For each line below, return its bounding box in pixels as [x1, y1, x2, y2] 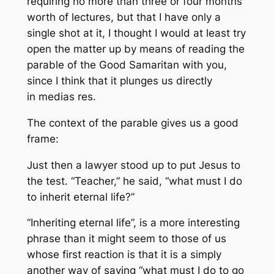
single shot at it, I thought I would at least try [26, 27, 246, 40]
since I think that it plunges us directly [26, 75, 212, 87]
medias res [38, 91, 93, 103]
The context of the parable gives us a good [26, 116, 239, 129]
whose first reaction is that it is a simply [26, 248, 221, 261]
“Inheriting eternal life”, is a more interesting [26, 217, 240, 229]
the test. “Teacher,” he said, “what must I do [26, 174, 242, 187]
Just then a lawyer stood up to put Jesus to [26, 158, 240, 171]
